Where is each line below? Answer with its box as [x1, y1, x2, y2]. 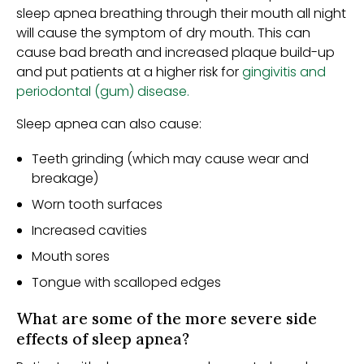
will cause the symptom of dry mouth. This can [16, 24, 310, 42]
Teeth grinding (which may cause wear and [32, 149, 310, 169]
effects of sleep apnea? [16, 329, 189, 349]
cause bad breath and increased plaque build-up [16, 43, 335, 62]
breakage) [32, 169, 99, 188]
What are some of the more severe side [16, 309, 317, 329]
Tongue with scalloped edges [32, 273, 225, 292]
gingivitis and [242, 63, 326, 81]
